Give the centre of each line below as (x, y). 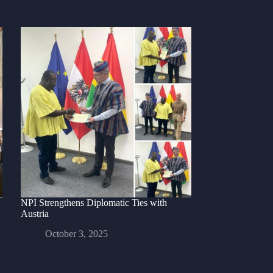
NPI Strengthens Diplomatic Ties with (94, 203)
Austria (34, 214)
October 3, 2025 (76, 234)
